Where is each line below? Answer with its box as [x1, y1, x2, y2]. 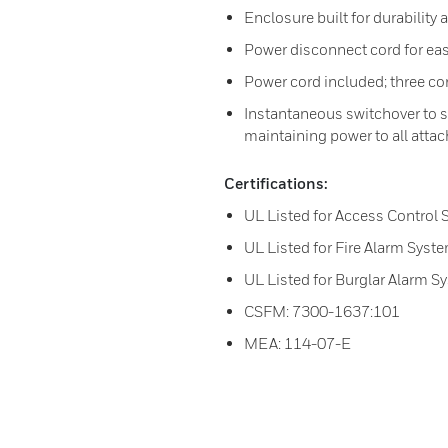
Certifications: [224, 174, 328, 192]
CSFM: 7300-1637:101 [244, 302, 400, 320]
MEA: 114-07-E [244, 334, 351, 352]
